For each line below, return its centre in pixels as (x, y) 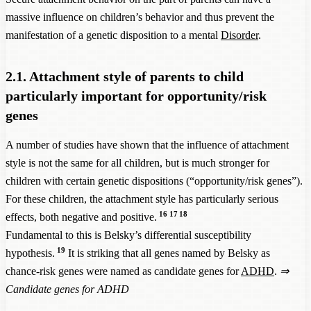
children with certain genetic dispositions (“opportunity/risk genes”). (154, 180)
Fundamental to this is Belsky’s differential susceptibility (128, 235)
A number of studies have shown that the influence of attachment (147, 144)
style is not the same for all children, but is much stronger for (137, 162)
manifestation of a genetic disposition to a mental (113, 35)
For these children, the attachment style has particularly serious (142, 199)
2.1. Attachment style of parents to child (125, 76)
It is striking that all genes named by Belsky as (167, 253)
